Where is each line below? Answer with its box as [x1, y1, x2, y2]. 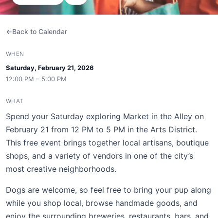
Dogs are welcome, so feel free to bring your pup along [6, 185, 211, 195]
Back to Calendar [12, 27, 67, 36]
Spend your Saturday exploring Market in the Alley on [6, 111, 204, 121]
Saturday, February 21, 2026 [6, 64, 94, 72]
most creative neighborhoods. [6, 164, 116, 174]
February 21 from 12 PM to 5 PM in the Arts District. [6, 125, 197, 134]
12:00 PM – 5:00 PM [6, 75, 67, 83]
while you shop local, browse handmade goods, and [6, 198, 198, 208]
